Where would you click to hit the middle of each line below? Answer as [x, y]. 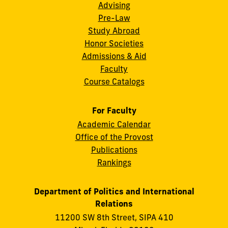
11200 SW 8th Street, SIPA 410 [114, 218]
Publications [114, 150]
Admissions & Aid [114, 56]
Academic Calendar [114, 124]
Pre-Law [114, 18]
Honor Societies [114, 43]
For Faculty [114, 110]
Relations [114, 204]
